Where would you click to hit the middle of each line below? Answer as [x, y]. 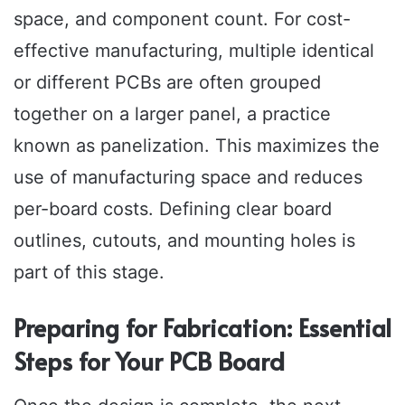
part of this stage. [89, 273]
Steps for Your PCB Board [149, 361]
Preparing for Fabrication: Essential [202, 328]
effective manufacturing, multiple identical [194, 51]
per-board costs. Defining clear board [173, 209]
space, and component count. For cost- [182, 19]
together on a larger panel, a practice [172, 114]
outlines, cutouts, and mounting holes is [184, 241]
